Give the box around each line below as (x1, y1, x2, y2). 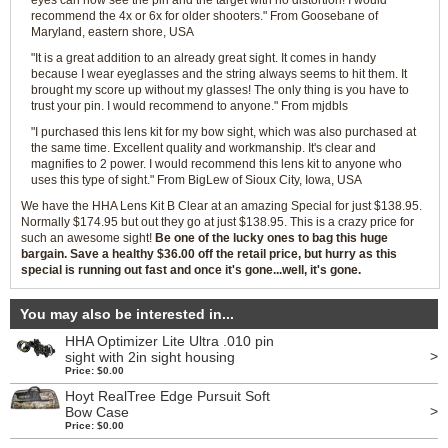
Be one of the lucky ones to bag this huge (155, 231, 388, 245)
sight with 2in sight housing (65, 349, 235, 365)
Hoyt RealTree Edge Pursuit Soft (65, 388, 270, 404)
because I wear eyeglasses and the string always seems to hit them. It (31, 67, 407, 81)
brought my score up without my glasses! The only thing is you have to (31, 83, 409, 97)
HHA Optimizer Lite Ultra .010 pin (65, 333, 274, 349)
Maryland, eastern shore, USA (31, 25, 194, 39)
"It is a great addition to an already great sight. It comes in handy (31, 51, 376, 65)
